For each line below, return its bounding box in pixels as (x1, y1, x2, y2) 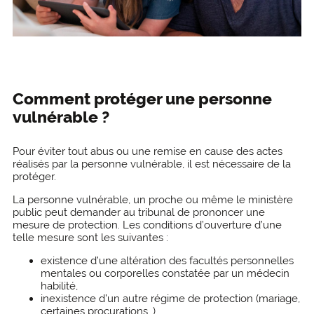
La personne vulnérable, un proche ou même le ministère (12, 193, 293, 206)
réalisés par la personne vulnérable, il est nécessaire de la (12, 157, 291, 170)
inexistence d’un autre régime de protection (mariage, (40, 292, 300, 305)
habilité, (40, 279, 78, 292)
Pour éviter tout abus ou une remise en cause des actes (12, 144, 282, 158)
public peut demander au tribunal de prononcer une (12, 205, 265, 219)
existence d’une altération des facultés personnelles (40, 254, 294, 267)
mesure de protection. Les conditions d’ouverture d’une (12, 218, 282, 231)
